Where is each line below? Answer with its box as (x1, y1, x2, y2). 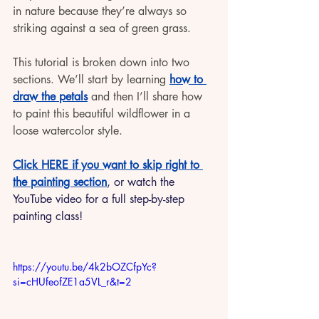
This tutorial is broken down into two (13, 55, 193, 70)
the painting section (13, 174, 107, 189)
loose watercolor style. (13, 123, 126, 138)
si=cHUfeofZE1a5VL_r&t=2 (13, 275, 132, 288)
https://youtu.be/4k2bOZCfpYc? (13, 260, 157, 273)
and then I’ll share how (88, 89, 206, 104)
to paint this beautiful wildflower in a (13, 106, 194, 121)
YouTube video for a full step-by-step (13, 192, 188, 206)
